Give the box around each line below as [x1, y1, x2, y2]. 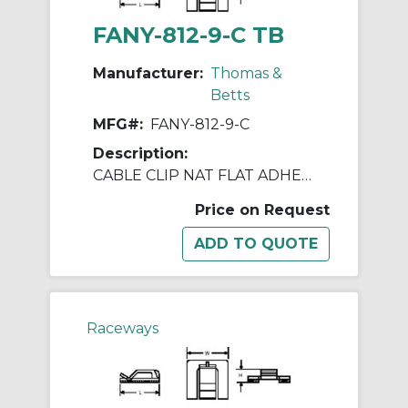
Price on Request [195, 200, 330, 219]
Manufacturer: [93, 64, 203, 82]
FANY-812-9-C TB [93, 21, 284, 48]
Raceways [87, 319, 158, 337]
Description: [93, 144, 188, 162]
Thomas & [210, 64, 282, 82]
